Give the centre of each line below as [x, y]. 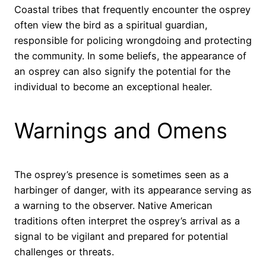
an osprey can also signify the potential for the [122, 71]
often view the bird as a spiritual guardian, [111, 25]
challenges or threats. [64, 251]
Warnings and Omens [121, 130]
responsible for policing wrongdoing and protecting [133, 40]
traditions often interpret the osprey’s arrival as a [127, 221]
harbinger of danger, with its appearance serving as [133, 190]
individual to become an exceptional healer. [113, 86]
